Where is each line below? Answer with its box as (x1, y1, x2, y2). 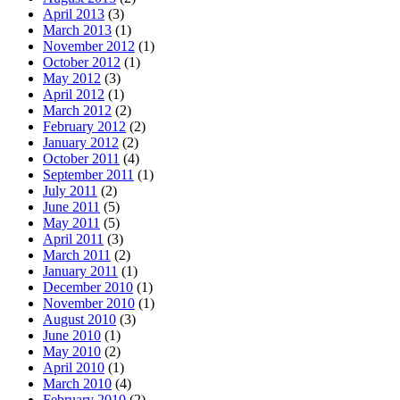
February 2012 (43, 119, 126, 135)
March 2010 (43, 376, 112, 392)
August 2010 (43, 312, 116, 328)
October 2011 (43, 151, 120, 167)
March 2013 (43, 22, 112, 38)
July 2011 (43, 183, 97, 199)
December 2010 (43, 279, 133, 296)
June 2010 (43, 328, 101, 344)
